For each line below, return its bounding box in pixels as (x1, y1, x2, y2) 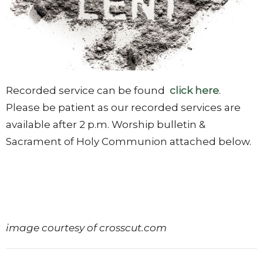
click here (167, 84, 219, 96)
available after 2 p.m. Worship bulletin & (6, 118, 205, 130)
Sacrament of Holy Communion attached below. (6, 135, 251, 147)
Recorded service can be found (6, 84, 165, 96)
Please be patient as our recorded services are (6, 101, 241, 113)
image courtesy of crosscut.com (6, 221, 167, 234)
